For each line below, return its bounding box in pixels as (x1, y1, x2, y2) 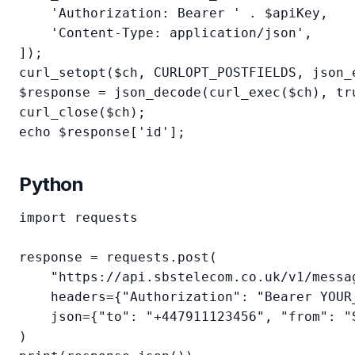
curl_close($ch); (19, 105, 146, 120)
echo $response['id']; (19, 124, 185, 139)
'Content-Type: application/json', (19, 25, 312, 40)
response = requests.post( (19, 250, 217, 265)
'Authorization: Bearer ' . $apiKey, (19, 6, 328, 21)
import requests (19, 210, 138, 225)
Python (19, 173, 84, 196)
